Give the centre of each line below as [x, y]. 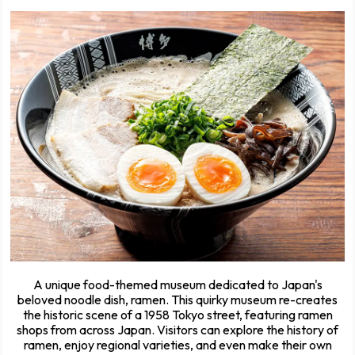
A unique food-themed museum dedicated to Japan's [177, 284]
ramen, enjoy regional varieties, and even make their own [177, 344]
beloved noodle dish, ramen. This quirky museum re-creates [177, 299]
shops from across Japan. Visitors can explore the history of [177, 329]
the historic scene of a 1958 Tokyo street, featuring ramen [177, 314]
